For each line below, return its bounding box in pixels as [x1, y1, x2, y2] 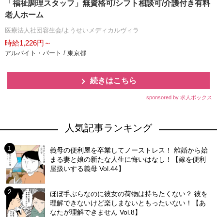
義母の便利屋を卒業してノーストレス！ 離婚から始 [50, 146, 208, 154]
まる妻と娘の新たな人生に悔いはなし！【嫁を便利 [50, 155, 206, 163]
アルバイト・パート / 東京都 [5, 49, 86, 57]
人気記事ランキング [65, 123, 152, 133]
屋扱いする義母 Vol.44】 [50, 165, 125, 172]
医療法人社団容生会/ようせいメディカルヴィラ [5, 27, 139, 34]
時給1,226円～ [5, 39, 51, 47]
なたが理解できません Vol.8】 [50, 208, 142, 216]
